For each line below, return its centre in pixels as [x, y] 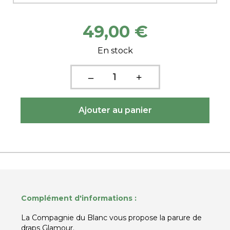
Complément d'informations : [79, 198]
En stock [115, 51]
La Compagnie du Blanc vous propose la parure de [111, 218]
